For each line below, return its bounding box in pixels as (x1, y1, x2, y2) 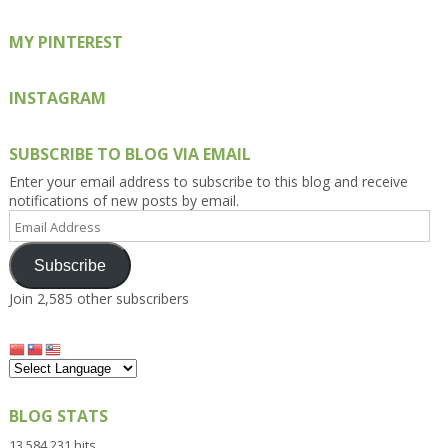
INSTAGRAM (8, 87, 106, 110)
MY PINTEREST (8, 31, 123, 54)
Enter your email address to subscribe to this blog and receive (8, 172, 408, 192)
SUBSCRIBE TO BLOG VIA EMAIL (8, 143, 251, 166)
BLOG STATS (8, 404, 108, 427)
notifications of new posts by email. (8, 191, 239, 211)
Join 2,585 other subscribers (8, 289, 189, 309)
